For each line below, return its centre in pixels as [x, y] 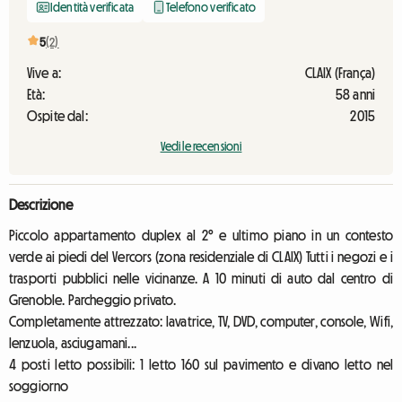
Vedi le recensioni [201, 146]
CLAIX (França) [340, 73]
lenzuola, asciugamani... [73, 343]
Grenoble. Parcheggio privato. [93, 300]
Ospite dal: [57, 116]
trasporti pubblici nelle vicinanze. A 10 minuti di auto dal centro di [201, 278]
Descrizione [41, 205]
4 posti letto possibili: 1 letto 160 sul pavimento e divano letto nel [201, 364]
